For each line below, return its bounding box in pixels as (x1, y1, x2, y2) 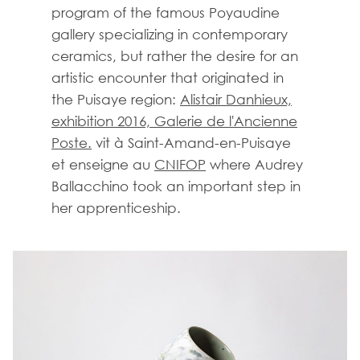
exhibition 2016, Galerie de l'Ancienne (51, 112, 297, 129)
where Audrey (206, 156, 303, 173)
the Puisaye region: (51, 91, 180, 108)
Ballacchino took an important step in (51, 178, 301, 194)
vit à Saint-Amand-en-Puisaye (92, 134, 295, 151)
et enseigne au (51, 156, 154, 173)
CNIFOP (154, 156, 206, 173)
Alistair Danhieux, (180, 91, 292, 108)
